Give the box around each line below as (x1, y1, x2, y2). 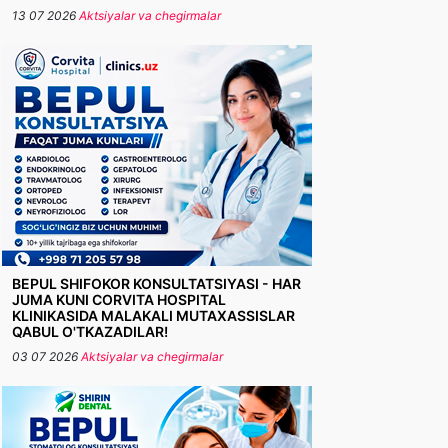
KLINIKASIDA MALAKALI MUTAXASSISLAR (12, 307, 295, 324)
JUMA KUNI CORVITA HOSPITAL (12, 291, 226, 308)
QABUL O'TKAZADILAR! (12, 323, 168, 340)
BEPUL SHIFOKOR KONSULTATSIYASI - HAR (12, 275, 301, 292)
